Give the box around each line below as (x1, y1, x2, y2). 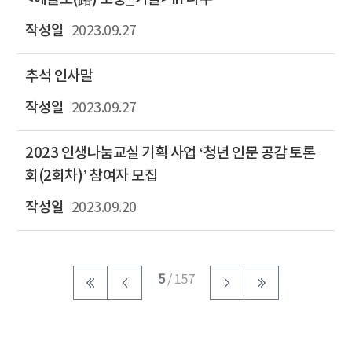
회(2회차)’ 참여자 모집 (25, 167, 157, 185)
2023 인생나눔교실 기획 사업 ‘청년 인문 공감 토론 (25, 144, 315, 162)
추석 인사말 (25, 67, 93, 85)
